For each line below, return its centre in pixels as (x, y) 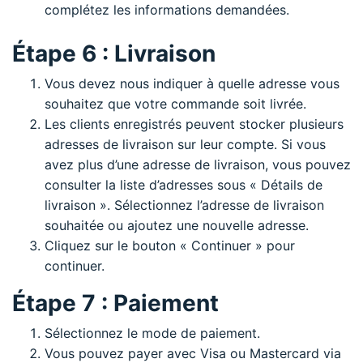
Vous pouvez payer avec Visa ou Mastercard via (193, 353)
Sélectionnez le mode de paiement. (152, 333)
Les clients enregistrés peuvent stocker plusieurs (194, 124)
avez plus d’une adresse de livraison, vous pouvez (198, 164)
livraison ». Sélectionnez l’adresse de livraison (184, 205)
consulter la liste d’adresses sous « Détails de (184, 184)
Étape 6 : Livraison (114, 53)
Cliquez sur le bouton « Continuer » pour (170, 245)
